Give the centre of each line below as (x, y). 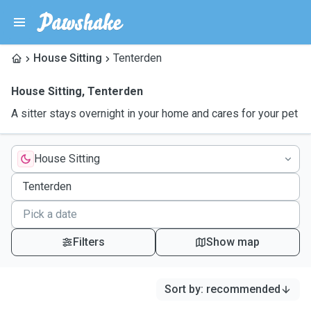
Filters (89, 242)
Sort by (183, 289)
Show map (233, 242)
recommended (243, 289)
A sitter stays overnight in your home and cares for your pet (154, 114)
